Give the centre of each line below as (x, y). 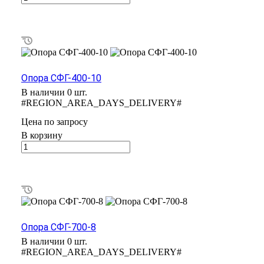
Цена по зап (45, 121)
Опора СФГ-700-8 (59, 227)
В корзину (42, 135)
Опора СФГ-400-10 (61, 78)
